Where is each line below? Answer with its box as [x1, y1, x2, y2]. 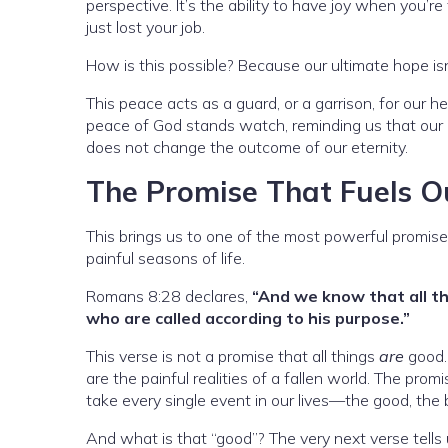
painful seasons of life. [86, 248, 245, 269]
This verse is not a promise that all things [86, 346, 379, 367]
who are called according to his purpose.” [86, 308, 410, 329]
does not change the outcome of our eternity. [86, 137, 408, 158]
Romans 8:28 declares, [86, 286, 252, 307]
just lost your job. [86, 17, 205, 38]
